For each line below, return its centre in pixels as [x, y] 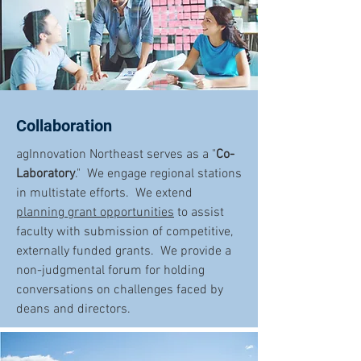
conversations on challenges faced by [120, 290]
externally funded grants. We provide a [124, 251]
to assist [199, 213]
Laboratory [46, 174]
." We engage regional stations [158, 174]
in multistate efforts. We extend [104, 193]
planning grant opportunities [95, 213]
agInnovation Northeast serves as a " [116, 155]
